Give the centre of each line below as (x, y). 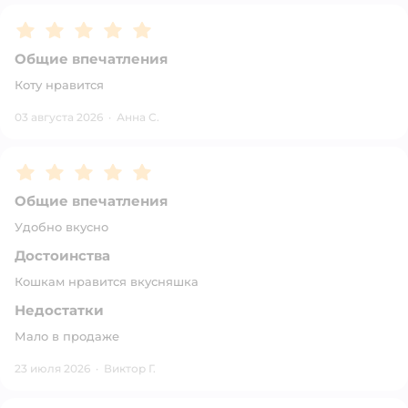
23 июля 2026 (52, 368)
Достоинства (62, 255)
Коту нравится (59, 85)
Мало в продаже (67, 336)
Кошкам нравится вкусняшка (107, 281)
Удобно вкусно (61, 227)
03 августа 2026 (59, 117)
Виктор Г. (130, 368)
